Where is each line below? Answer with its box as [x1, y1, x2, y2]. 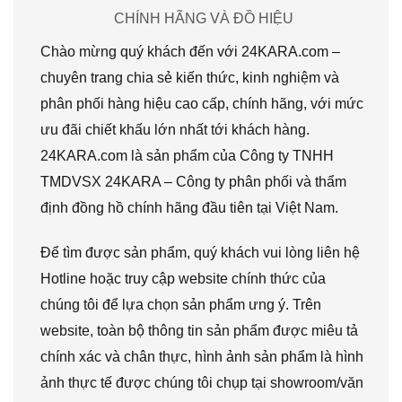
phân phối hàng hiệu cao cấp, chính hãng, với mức [40, 96, 363, 112]
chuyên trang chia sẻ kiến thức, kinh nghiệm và [40, 70, 339, 86]
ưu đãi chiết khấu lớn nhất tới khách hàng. [40, 122, 310, 138]
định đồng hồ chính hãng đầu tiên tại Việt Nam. [40, 200, 338, 216]
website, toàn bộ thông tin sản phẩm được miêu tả [40, 322, 358, 338]
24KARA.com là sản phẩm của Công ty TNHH [40, 148, 334, 164]
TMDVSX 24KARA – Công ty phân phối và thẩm [40, 174, 346, 190]
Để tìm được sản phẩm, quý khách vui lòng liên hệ [40, 244, 360, 260]
